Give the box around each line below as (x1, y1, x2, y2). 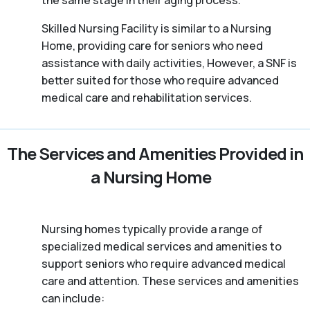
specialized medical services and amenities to (42, 239, 282, 255)
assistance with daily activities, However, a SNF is (42, 55, 297, 71)
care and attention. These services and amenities (42, 273, 299, 289)
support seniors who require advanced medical (42, 256, 286, 272)
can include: (42, 291, 104, 307)
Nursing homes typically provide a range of (42, 221, 262, 237)
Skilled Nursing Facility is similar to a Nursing (42, 21, 271, 37)
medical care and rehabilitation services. (42, 90, 252, 106)
